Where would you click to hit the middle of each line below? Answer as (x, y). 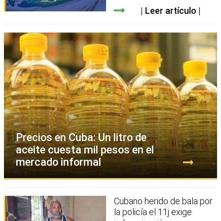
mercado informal (58, 162)
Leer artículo (170, 10)
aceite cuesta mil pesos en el (85, 149)
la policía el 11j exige (153, 212)
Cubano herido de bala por (164, 201)
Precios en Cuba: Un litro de (81, 137)
